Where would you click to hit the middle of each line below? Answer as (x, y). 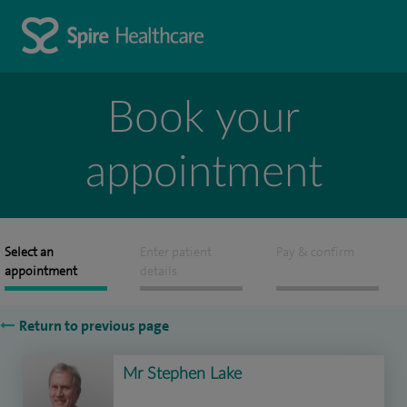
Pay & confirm (315, 252)
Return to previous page (94, 326)
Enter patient (176, 252)
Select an (29, 252)
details (159, 271)
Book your (203, 118)
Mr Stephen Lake (182, 374)
